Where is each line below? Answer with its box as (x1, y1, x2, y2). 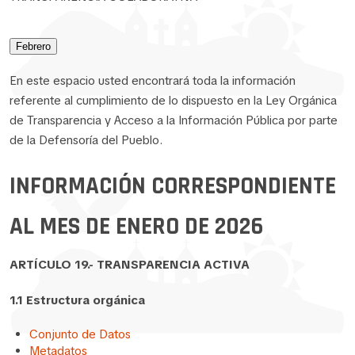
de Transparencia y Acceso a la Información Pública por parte (10, 112, 338, 128)
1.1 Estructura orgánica (10, 292, 145, 308)
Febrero (16, 40, 51, 52)
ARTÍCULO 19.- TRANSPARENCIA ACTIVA (10, 256, 250, 273)
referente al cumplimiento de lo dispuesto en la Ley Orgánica (10, 92, 337, 109)
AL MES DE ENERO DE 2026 (10, 211, 263, 242)
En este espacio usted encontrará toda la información (10, 72, 296, 89)
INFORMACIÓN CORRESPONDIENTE (10, 170, 336, 202)
